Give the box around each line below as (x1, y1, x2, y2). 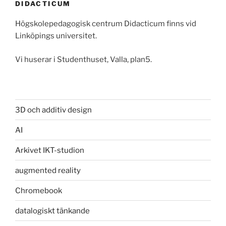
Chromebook (15, 186, 62, 195)
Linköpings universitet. (15, 31, 97, 41)
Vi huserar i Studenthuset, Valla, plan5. (15, 54, 152, 64)
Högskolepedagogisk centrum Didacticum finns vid (15, 19, 196, 29)
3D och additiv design (15, 105, 92, 115)
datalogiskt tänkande (15, 206, 90, 215)
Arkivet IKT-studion (15, 145, 84, 155)
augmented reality (15, 165, 81, 175)
